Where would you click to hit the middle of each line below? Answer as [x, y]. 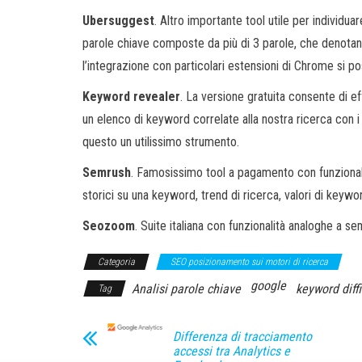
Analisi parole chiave [186, 288]
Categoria [116, 261]
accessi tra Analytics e [232, 351]
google [268, 285]
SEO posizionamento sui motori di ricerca [249, 261]
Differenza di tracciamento [242, 336]
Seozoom [109, 225]
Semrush [107, 172]
